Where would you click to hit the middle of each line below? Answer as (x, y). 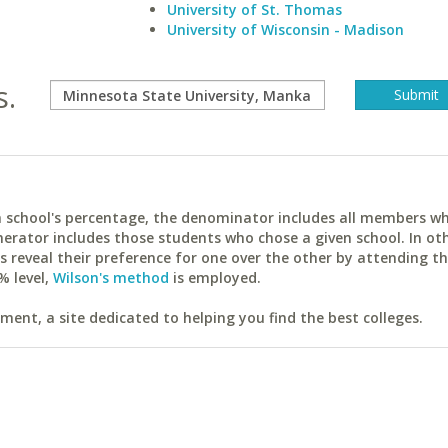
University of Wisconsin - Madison (285, 29)
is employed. (215, 277)
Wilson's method (111, 277)
